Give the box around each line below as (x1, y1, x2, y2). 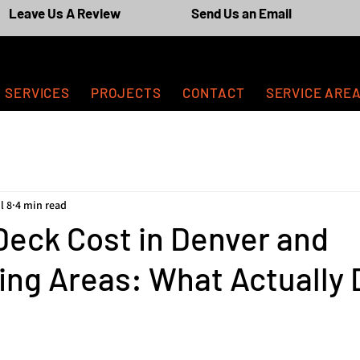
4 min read (15, 197, 67, 212)
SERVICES (5, 84, 70, 100)
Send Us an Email (190, 5, 292, 21)
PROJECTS (90, 84, 162, 100)
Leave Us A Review (8, 5, 121, 21)
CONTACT (182, 84, 245, 100)
